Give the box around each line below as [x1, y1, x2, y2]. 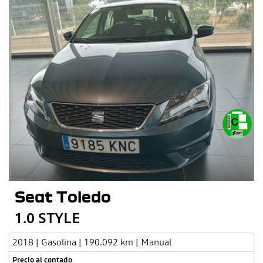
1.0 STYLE [15, 207, 80, 228]
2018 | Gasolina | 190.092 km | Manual [12, 235, 171, 248]
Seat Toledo [15, 187, 111, 205]
